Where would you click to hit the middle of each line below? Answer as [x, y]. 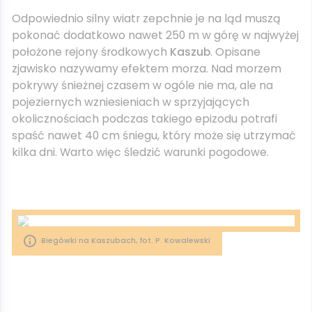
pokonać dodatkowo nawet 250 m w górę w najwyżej [155, 35]
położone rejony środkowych [91, 52]
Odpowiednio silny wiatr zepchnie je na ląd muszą [146, 18]
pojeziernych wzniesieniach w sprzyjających [131, 102]
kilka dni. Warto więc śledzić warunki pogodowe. [140, 152]
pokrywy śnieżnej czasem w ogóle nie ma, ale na [142, 85]
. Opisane [235, 52]
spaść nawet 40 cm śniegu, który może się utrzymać [154, 135]
